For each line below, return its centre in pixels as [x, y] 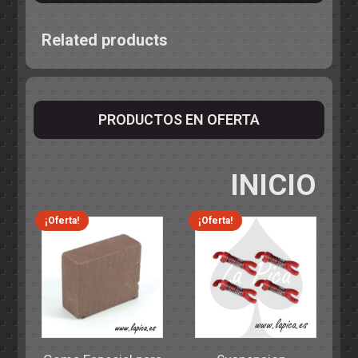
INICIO [273, 185]
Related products [105, 40]
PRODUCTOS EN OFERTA [179, 119]
